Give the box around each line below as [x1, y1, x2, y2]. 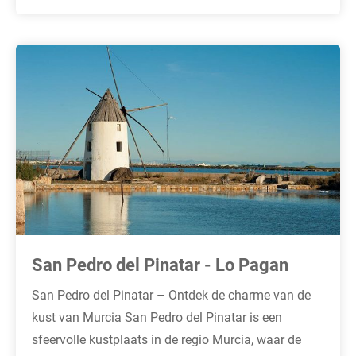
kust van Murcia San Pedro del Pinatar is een [32, 308, 282, 325]
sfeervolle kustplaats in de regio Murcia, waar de [32, 330, 301, 347]
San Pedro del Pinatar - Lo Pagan [32, 252, 288, 276]
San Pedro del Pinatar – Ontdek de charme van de [32, 285, 311, 303]
